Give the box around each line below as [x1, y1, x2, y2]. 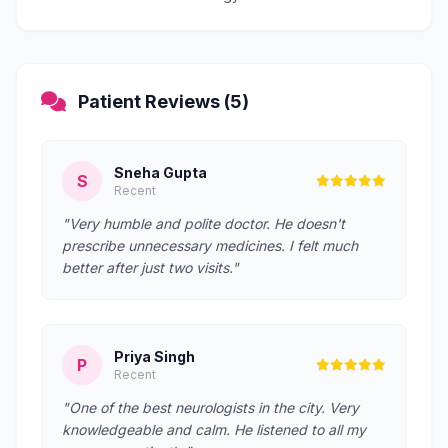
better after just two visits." [62, 259, 239, 276]
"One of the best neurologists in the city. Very [62, 399, 359, 416]
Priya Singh [114, 348, 195, 365]
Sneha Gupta [114, 164, 207, 181]
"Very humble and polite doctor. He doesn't [62, 215, 345, 232]
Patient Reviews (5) [78, 91, 249, 112]
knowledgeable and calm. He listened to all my [62, 421, 366, 438]
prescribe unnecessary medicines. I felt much [62, 237, 358, 254]
